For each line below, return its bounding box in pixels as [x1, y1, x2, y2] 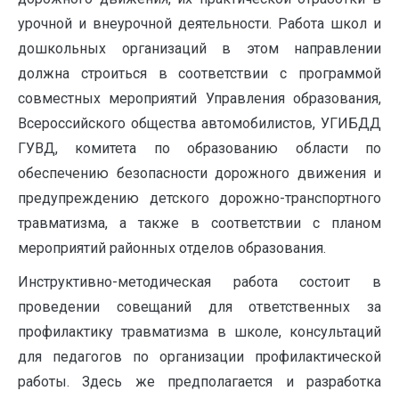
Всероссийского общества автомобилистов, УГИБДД [18, 115, 381, 133]
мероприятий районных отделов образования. [18, 240, 326, 257]
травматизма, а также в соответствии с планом [18, 215, 381, 232]
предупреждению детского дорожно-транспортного [18, 190, 381, 208]
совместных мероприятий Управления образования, [18, 90, 381, 108]
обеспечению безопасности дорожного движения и [18, 165, 381, 183]
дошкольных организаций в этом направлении [18, 40, 381, 58]
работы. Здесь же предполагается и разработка [18, 373, 381, 391]
